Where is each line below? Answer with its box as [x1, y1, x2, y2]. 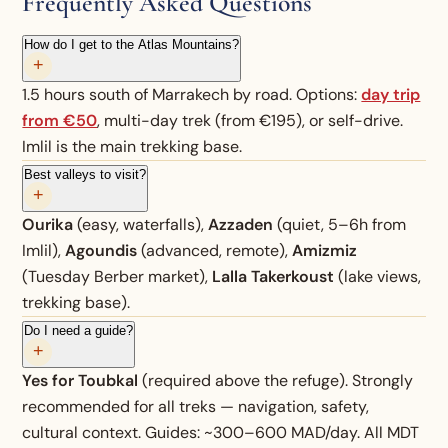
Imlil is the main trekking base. [22, 135, 243, 157]
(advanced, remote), [137, 239, 293, 261]
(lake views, [334, 265, 422, 287]
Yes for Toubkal [22, 369, 139, 391]
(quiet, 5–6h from [273, 213, 407, 235]
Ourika [22, 213, 74, 235]
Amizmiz [292, 239, 358, 261]
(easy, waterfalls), [73, 213, 209, 235]
